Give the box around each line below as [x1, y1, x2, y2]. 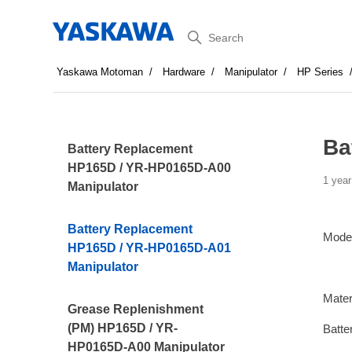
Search [175, 24, 230, 44]
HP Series [297, 66, 344, 78]
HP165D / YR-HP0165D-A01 [68, 241, 232, 255]
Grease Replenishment [68, 302, 204, 316]
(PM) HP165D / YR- [68, 321, 178, 335]
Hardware [163, 66, 206, 78]
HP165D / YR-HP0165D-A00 [68, 161, 232, 174]
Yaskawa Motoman [57, 66, 144, 78]
